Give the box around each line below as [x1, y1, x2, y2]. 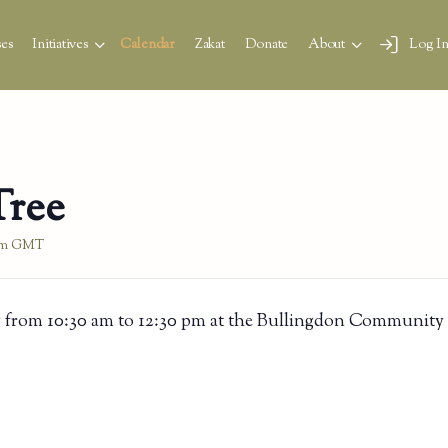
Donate [244, 35, 289, 55]
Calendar [119, 35, 175, 55]
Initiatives [32, 35, 88, 55]
